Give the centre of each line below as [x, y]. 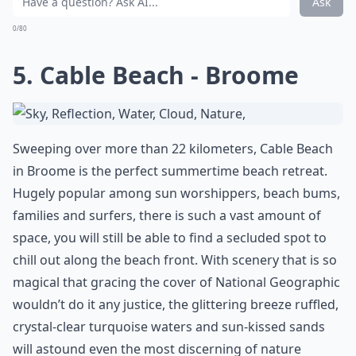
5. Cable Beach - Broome [156, 75]
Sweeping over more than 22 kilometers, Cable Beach [173, 149]
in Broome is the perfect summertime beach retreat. [170, 171]
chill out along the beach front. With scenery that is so [175, 260]
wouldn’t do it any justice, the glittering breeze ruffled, [176, 304]
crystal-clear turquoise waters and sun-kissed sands [169, 327]
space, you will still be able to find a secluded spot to [170, 238]
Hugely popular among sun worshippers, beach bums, [176, 193]
